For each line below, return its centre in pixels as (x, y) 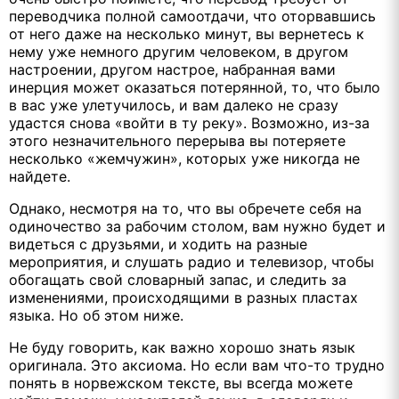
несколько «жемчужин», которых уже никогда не (184, 158)
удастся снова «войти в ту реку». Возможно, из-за (189, 122)
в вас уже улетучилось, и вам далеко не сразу (174, 105)
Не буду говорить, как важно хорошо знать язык (182, 347)
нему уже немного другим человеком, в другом (179, 51)
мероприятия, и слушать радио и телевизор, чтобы (191, 261)
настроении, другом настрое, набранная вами (172, 69)
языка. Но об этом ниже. (96, 315)
